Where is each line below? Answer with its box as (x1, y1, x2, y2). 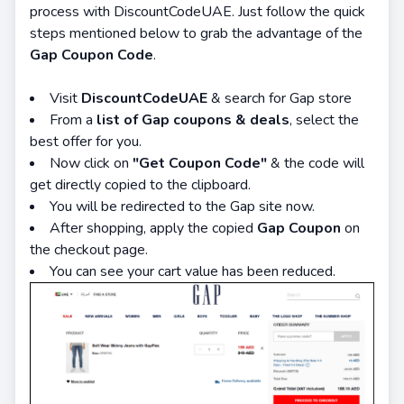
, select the (289, 109, 359, 130)
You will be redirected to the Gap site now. (50, 196, 315, 216)
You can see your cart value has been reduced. (50, 261, 335, 281)
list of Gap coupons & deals (96, 109, 289, 130)
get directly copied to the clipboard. (30, 174, 251, 195)
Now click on (50, 152, 133, 173)
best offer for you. (30, 131, 142, 151)
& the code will (267, 152, 364, 173)
